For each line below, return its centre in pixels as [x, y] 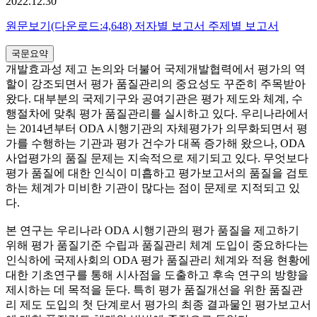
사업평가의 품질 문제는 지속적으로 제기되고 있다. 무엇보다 [157, 158]
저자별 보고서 [171, 26]
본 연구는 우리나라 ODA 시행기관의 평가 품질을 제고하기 [152, 231]
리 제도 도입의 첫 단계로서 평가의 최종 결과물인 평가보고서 [158, 305]
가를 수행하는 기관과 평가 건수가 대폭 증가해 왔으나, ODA [155, 144]
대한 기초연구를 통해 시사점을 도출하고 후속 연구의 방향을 [157, 275]
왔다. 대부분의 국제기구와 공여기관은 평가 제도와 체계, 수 [154, 99]
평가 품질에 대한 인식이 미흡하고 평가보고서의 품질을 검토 [157, 173]
